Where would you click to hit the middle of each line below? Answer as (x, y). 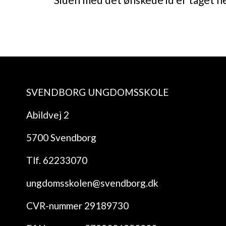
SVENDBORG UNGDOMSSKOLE (97, 92)
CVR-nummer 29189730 (77, 206)
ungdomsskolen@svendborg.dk (92, 183)
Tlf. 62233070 (57, 160)
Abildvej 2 (48, 115)
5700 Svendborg (61, 137)
